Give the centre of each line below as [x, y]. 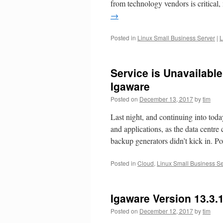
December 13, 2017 [166, 99]
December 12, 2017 [166, 211]
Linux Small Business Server [176, 38]
